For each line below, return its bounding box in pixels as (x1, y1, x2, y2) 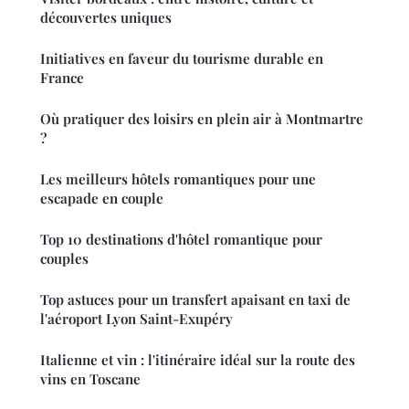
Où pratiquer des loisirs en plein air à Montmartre (40, 110, 363, 129)
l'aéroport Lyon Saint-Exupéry (40, 309, 233, 329)
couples (40, 249, 89, 268)
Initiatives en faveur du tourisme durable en (40, 49, 323, 68)
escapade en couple (40, 189, 163, 208)
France (40, 68, 84, 88)
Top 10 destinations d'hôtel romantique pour (40, 230, 322, 249)
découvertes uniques (40, 8, 172, 27)
